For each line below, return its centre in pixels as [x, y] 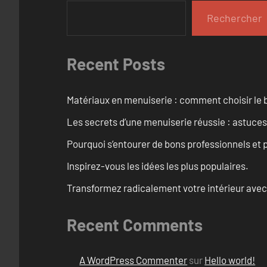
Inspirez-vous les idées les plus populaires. [158, 165]
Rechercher [235, 18]
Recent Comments [135, 224]
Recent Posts [116, 64]
